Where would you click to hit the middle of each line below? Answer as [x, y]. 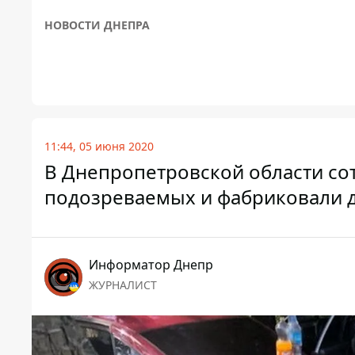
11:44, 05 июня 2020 [99, 147]
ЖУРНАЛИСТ [123, 285]
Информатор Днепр [151, 265]
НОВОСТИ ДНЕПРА [97, 25]
